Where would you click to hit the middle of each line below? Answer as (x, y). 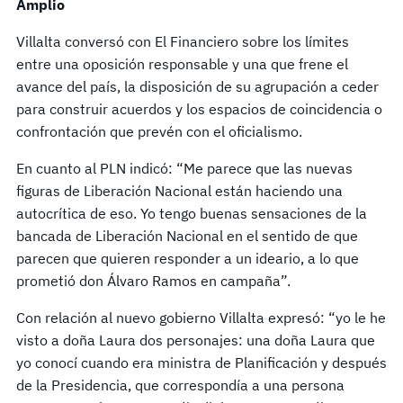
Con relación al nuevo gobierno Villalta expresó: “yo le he (201, 318)
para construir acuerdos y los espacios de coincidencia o (199, 109)
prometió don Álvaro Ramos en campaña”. (153, 281)
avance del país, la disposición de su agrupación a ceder (197, 87)
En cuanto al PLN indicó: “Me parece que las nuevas (184, 169)
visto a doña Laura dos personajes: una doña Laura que (196, 340)
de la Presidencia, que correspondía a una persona (180, 385)
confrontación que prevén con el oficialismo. (159, 132)
